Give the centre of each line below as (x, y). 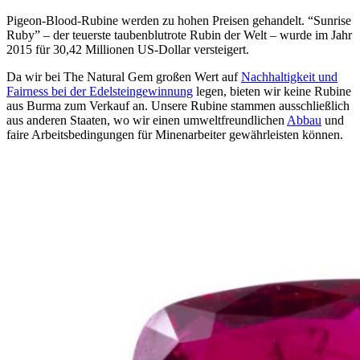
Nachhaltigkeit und (289, 76)
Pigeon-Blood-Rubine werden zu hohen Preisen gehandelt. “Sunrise (179, 20)
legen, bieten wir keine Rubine (272, 91)
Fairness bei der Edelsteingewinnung (100, 91)
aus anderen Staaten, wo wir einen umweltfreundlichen (147, 120)
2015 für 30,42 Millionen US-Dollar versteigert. (128, 49)
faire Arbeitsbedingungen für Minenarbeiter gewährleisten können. (175, 134)
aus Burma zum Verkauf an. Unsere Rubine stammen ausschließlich (178, 105)
